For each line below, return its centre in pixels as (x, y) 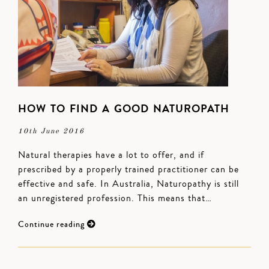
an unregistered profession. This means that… (115, 198)
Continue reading (53, 225)
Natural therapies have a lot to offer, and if (111, 155)
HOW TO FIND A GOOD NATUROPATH (124, 109)
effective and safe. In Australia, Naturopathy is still (128, 184)
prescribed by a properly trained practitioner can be (128, 169)
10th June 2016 (51, 131)
